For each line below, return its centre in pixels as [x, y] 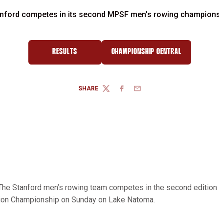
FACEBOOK [133, 92]
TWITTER [115, 92]
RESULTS [65, 52]
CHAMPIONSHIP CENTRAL [146, 52]
